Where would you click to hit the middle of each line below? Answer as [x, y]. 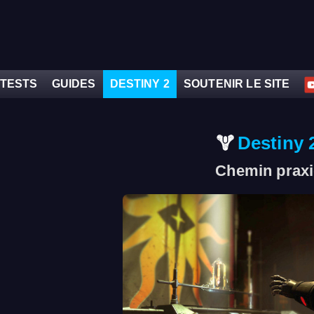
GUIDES [74, 84]
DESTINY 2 [139, 84]
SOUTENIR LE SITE [237, 84]
